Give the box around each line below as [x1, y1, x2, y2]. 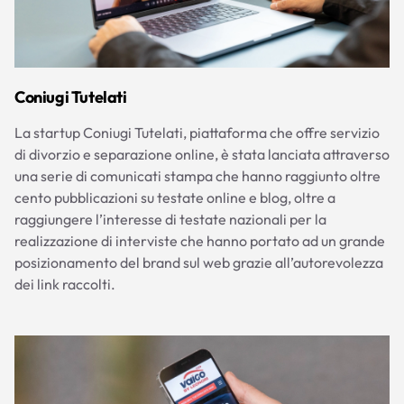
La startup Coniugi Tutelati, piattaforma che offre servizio [14, 123, 380, 142]
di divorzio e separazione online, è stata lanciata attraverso [14, 144, 390, 163]
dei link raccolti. [14, 274, 115, 293]
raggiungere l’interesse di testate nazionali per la [14, 209, 326, 228]
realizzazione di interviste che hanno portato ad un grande [14, 231, 385, 250]
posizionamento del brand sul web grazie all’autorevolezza [14, 252, 383, 271]
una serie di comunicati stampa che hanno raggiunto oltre [14, 166, 381, 185]
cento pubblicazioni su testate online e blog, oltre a [14, 188, 335, 207]
